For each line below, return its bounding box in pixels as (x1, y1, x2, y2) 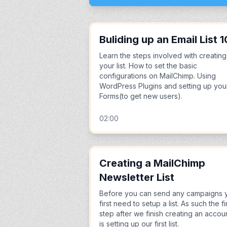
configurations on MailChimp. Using (99, 71, 216, 80)
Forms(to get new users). (99, 92, 182, 100)
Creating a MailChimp (99, 157, 205, 169)
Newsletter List (99, 171, 174, 183)
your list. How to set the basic (99, 61, 197, 70)
